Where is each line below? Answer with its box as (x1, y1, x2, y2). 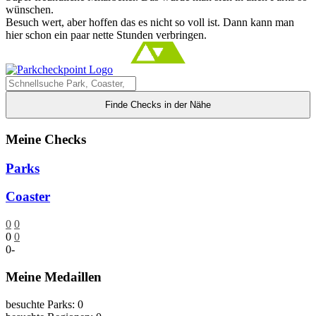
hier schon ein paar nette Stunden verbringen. (6, 28, 207, 41)
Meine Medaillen (6, 269, 102, 284)
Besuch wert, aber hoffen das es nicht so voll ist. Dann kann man (6, 16, 294, 28)
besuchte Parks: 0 (6, 298, 83, 310)
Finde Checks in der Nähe (105, 99, 211, 111)
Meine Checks (6, 132, 86, 147)
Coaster (6, 189, 50, 205)
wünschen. (6, 3, 54, 16)
